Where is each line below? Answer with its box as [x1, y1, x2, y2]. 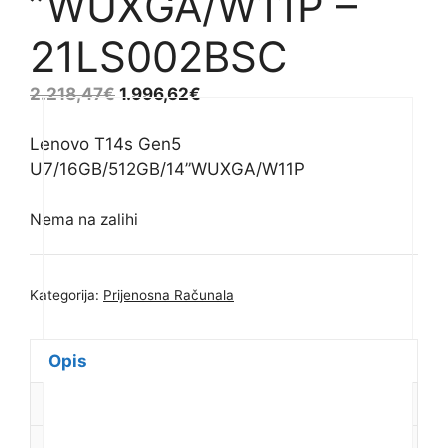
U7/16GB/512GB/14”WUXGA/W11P [30, 159, 305, 180]
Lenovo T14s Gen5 [30, 134, 181, 155]
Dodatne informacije [48, 393, 219, 414]
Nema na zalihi [30, 209, 138, 229]
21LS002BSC [30, 30, 288, 82]
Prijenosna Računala [103, 287, 234, 304]
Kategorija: [30, 287, 103, 304]
